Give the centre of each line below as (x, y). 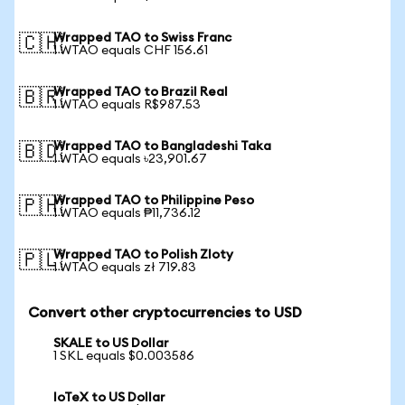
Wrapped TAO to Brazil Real (141, 92)
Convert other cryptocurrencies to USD (165, 313)
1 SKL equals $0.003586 (124, 356)
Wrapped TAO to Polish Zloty (143, 255)
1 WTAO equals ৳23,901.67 (130, 159)
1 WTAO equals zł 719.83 (125, 268)
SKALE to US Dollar (111, 344)
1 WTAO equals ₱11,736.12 (127, 213)
